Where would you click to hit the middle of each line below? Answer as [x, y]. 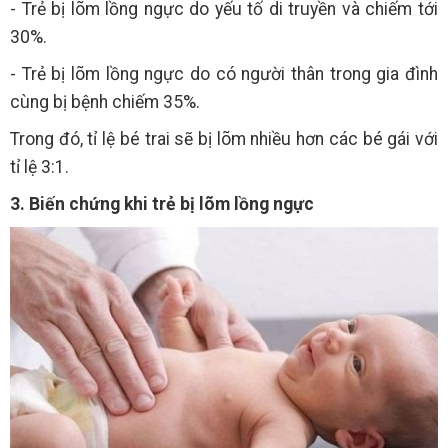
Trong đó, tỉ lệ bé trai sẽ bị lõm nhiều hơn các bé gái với [224, 138]
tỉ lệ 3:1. [39, 166]
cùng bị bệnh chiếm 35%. [105, 101]
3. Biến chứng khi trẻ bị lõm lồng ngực [162, 203]
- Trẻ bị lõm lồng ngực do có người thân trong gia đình [224, 73]
